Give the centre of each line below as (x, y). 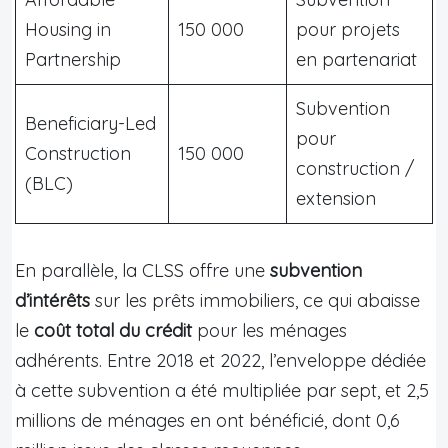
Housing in (68, 29)
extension (336, 198)
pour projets (348, 29)
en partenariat (356, 59)
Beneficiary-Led (90, 123)
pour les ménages (269, 330)
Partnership (73, 59)
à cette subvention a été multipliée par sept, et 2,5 (222, 390)
